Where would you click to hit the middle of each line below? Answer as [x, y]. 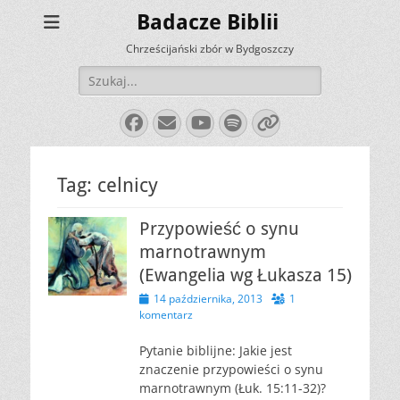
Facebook [175, 122]
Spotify [267, 122]
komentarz [166, 315]
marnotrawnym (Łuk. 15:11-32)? [233, 388]
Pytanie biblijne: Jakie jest [216, 350]
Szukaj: [99, 75]
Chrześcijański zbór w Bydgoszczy [209, 49]
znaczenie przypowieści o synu [231, 369]
